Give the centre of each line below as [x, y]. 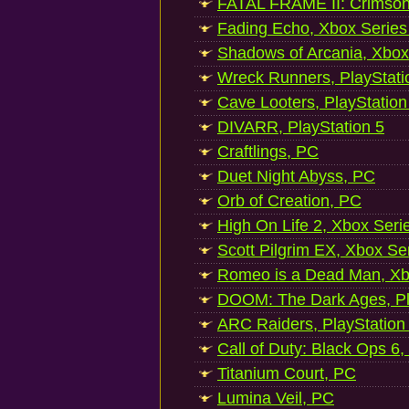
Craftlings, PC [268, 152]
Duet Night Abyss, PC [296, 176]
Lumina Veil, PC [276, 398]
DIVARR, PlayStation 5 [301, 127]
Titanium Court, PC [287, 373]
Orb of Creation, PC [289, 201]
